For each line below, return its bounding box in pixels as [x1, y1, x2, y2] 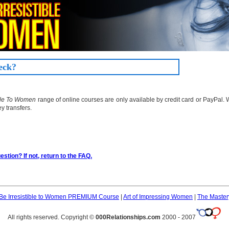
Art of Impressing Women [123, 193, 193, 200]
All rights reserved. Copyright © [8, 214, 96, 221]
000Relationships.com [96, 214, 161, 221]
